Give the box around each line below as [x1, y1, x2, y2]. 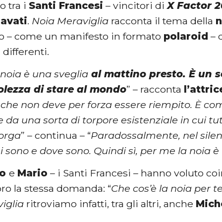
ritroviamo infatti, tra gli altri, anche [24, 198, 196, 210]
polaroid [164, 30, 209, 42]
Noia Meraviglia [32, 14, 109, 27]
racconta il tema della [109, 14, 216, 27]
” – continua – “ [21, 129, 91, 141]
